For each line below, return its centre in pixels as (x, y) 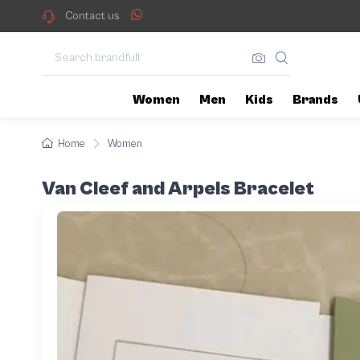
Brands (315, 99)
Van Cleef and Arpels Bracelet (178, 188)
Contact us (92, 16)
